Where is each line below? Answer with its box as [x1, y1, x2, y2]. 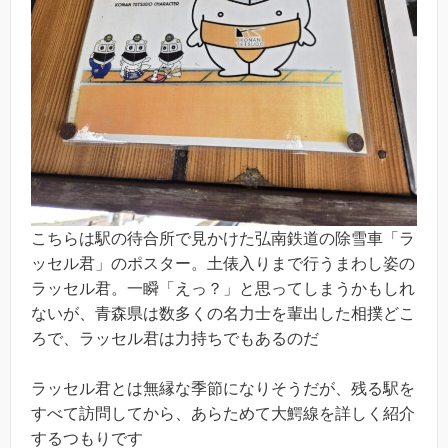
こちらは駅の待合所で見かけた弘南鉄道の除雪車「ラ [31, 229, 415, 247]
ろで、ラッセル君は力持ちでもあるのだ [31, 329, 319, 347]
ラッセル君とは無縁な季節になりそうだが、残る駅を [31, 380, 415, 398]
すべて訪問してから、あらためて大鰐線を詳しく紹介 [31, 405, 415, 423]
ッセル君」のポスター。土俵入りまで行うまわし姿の [31, 254, 415, 272]
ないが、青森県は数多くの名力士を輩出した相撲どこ [31, 304, 415, 322]
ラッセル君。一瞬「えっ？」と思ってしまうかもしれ [31, 279, 415, 297]
